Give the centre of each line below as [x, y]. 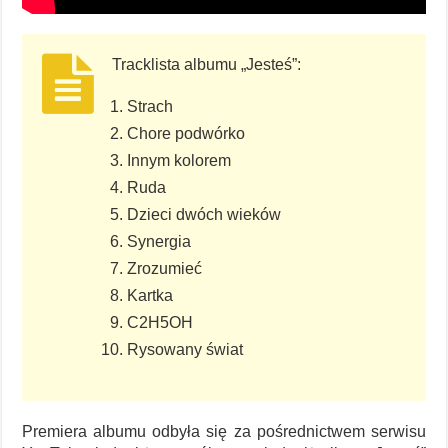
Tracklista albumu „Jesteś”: [207, 64]
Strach [150, 106]
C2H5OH [160, 322]
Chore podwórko [186, 133]
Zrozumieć [165, 268]
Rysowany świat [185, 349]
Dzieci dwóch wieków [204, 214]
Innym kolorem [179, 160]
